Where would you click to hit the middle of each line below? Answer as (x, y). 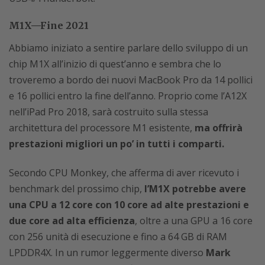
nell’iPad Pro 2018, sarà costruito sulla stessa (109, 112)
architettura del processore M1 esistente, (102, 128)
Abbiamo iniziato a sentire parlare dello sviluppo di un (128, 48)
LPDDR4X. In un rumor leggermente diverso (107, 253)
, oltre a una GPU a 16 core (194, 221)
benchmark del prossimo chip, (77, 189)
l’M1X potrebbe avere (195, 189)
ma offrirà (219, 128)
